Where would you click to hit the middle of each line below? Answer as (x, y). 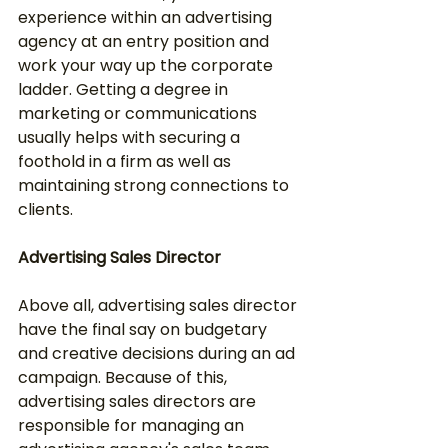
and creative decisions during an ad (158, 353)
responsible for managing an (133, 425)
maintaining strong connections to (155, 185)
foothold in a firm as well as (126, 161)
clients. (45, 209)
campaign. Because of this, (124, 377)
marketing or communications (139, 113)
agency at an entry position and (145, 41)
